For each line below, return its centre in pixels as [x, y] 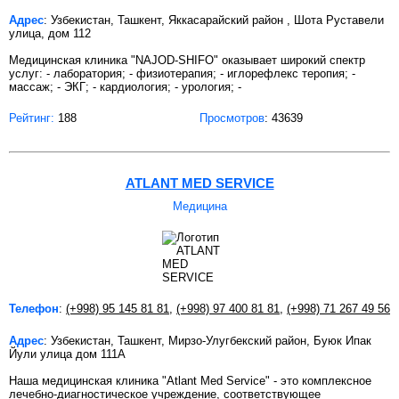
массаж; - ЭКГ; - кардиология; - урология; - [125, 87]
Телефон [34, 309]
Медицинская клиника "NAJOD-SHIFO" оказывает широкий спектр [187, 61]
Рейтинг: [32, 118]
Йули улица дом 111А [67, 354]
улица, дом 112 [50, 34]
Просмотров [232, 118]
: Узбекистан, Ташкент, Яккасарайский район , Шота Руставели [214, 20]
